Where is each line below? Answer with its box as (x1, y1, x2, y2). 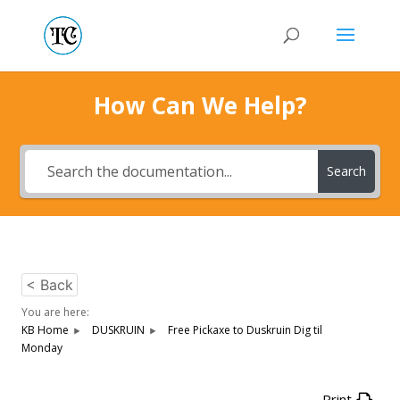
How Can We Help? (93, 89, 307, 121)
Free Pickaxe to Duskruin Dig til (168, 322, 322, 337)
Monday (21, 340, 62, 355)
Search (326, 162, 366, 179)
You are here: (21, 304, 89, 320)
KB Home (21, 322, 69, 337)
